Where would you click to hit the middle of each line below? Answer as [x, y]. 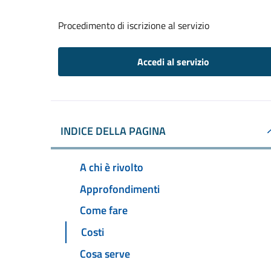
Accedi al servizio [173, 62]
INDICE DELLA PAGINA [113, 131]
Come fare [104, 211]
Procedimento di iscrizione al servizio [134, 25]
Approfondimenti [120, 189]
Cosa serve [105, 254]
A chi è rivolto [112, 167]
